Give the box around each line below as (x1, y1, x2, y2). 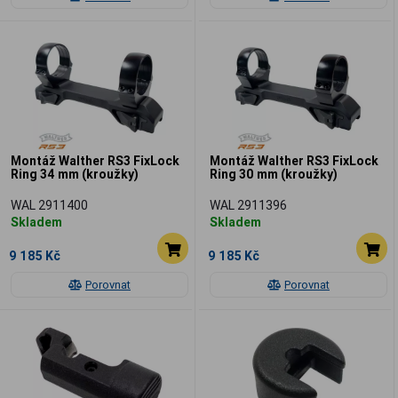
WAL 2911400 (11, 196, 88, 213)
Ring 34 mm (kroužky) (11, 165, 139, 182)
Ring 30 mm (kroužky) (210, 165, 338, 182)
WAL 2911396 (210, 196, 287, 213)
